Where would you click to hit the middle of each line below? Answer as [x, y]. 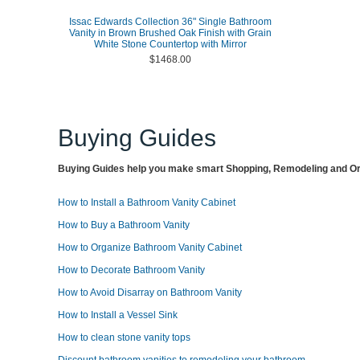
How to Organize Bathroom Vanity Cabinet [150, 247]
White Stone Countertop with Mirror [170, 44]
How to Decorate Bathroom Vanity [131, 270]
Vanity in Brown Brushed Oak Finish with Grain [170, 33]
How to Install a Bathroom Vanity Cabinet [147, 202]
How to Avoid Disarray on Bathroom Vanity [150, 292]
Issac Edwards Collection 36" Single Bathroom [170, 22]
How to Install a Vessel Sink [118, 315]
